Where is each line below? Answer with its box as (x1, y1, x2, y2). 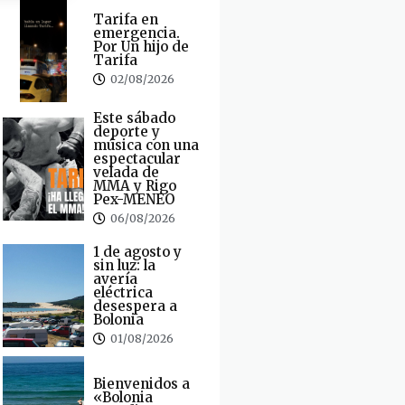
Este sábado (92, 108, 175, 127)
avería (92, 269, 137, 287)
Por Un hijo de (92, 38, 189, 56)
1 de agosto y (92, 242, 182, 260)
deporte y (92, 122, 160, 140)
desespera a (92, 297, 177, 315)
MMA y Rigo (92, 176, 176, 194)
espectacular (92, 149, 181, 167)
